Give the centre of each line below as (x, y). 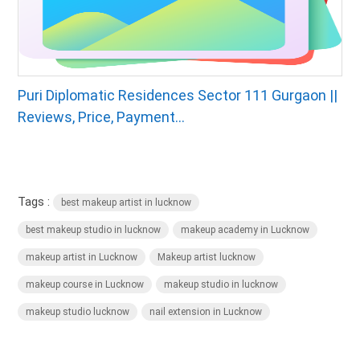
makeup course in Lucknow (85, 285)
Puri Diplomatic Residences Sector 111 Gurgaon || (178, 96)
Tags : (36, 202)
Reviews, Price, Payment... (102, 117)
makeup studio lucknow (78, 312)
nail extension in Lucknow (206, 312)
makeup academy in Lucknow (245, 230)
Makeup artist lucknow (207, 258)
